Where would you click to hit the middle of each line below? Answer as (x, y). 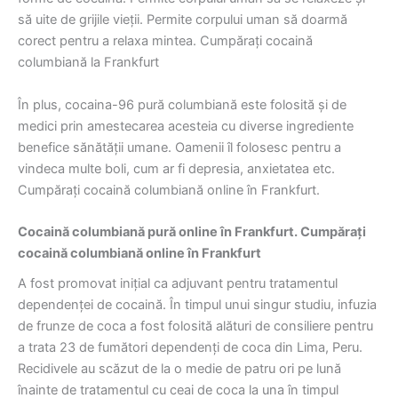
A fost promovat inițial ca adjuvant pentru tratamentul (178, 284)
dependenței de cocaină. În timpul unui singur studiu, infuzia (197, 305)
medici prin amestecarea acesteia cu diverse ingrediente (186, 126)
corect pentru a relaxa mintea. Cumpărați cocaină (165, 41)
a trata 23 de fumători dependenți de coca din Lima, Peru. (190, 348)
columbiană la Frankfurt (88, 63)
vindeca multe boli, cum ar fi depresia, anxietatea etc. (176, 168)
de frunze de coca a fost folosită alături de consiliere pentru (195, 326)
